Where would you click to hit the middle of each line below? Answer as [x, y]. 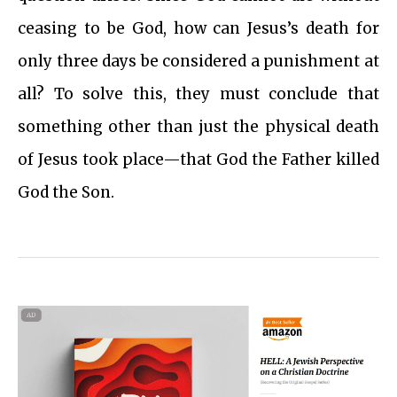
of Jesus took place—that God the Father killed [198, 160]
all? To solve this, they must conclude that [198, 94]
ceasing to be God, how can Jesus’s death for [198, 29]
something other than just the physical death [198, 127]
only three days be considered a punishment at [198, 62]
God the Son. [66, 193]
